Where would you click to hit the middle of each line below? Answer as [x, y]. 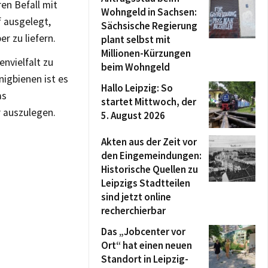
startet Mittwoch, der [149, 102]
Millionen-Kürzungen [146, 53]
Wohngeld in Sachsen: [149, 12]
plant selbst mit [136, 39]
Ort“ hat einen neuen [147, 245]
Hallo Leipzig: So [137, 88]
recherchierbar [133, 211]
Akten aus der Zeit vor [149, 142]
